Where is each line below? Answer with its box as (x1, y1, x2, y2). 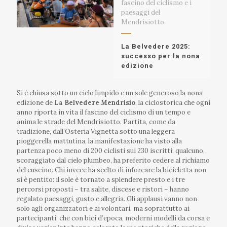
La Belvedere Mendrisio (54, 98, 135, 107)
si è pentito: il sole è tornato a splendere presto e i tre (17, 175, 185, 184)
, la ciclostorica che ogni (135, 98, 210, 107)
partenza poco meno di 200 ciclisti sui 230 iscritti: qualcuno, (17, 146, 205, 155)
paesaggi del (121, 8, 160, 17)
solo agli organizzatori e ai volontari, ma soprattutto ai (17, 204, 190, 213)
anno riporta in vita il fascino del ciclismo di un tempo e (17, 107, 191, 117)
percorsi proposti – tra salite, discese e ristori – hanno (17, 184, 189, 194)
